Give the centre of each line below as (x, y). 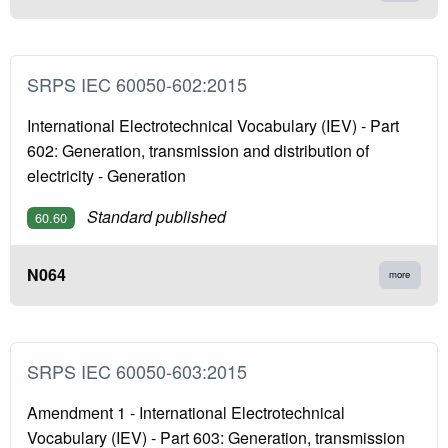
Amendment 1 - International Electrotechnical (186, 412)
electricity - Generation (106, 175)
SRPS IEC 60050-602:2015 (142, 83)
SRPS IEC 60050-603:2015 (142, 370)
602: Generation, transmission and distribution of (198, 150)
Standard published (156, 216)
